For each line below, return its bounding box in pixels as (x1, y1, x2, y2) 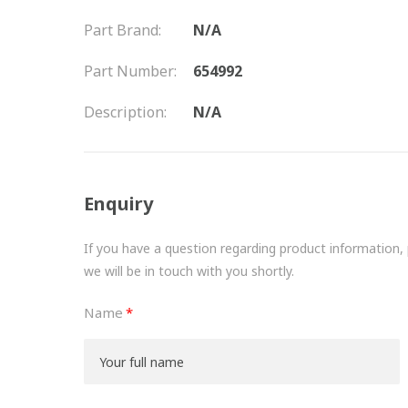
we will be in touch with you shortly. (84, 262, 294, 280)
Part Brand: (84, 20, 161, 40)
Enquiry (84, 191, 153, 216)
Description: (84, 102, 167, 122)
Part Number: (84, 61, 177, 81)
